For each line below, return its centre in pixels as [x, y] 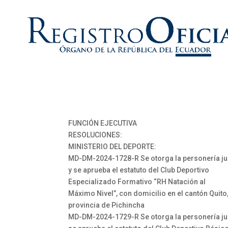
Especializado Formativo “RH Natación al [137, 182]
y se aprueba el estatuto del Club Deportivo [139, 170]
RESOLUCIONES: [95, 135]
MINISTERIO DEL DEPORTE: [112, 147]
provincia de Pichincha [107, 205]
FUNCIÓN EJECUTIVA [103, 123]
